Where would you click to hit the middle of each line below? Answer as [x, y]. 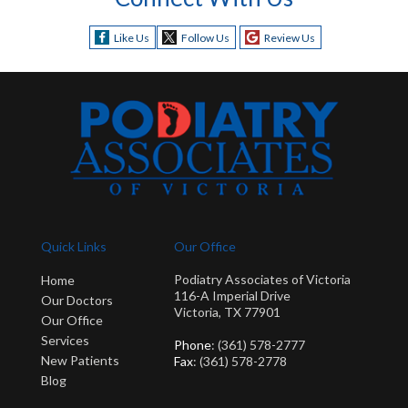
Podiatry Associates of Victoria [262, 280]
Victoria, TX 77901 [227, 312]
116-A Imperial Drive [232, 296]
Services [65, 341]
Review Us [289, 38]
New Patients [80, 361]
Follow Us [205, 38]
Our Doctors [77, 301]
